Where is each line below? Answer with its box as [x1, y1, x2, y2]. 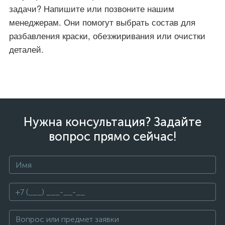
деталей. [9, 43, 44, 55]
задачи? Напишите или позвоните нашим [9, 2, 174, 15]
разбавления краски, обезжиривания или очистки [9, 29, 205, 42]
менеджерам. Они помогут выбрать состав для [9, 16, 195, 28]
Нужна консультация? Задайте [24, 115, 201, 129]
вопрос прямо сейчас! [48, 129, 177, 144]
